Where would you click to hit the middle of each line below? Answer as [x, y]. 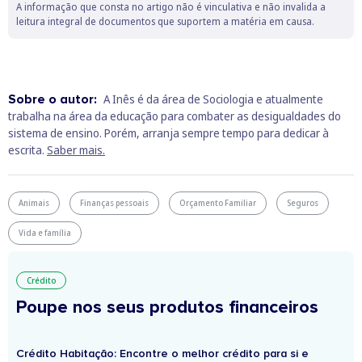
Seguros [303, 203]
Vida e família [45, 233]
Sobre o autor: [54, 100]
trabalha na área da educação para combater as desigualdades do [175, 116]
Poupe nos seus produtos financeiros [167, 308]
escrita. [27, 150]
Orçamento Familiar [218, 203]
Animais [34, 203]
